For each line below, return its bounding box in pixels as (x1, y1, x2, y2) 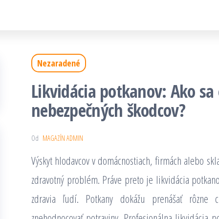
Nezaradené (37, 57, 80, 69)
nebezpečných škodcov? (31, 98, 185, 122)
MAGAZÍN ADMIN (43, 133, 83, 143)
